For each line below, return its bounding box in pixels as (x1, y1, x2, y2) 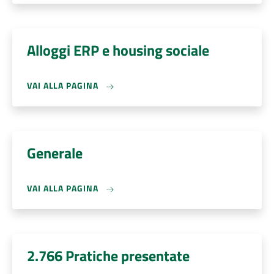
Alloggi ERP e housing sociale (27, 39, 209, 61)
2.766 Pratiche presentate (27, 245, 190, 267)
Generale (27, 142, 83, 164)
